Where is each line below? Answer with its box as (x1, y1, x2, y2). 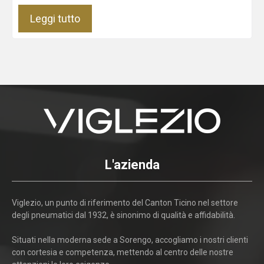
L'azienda (104, 157, 160, 172)
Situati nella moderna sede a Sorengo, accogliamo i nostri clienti (12, 235, 248, 245)
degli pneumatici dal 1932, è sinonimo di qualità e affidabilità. (12, 210, 235, 220)
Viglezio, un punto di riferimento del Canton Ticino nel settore (12, 197, 238, 207)
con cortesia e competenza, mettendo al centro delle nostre (12, 247, 233, 257)
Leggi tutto (30, 12, 80, 25)
